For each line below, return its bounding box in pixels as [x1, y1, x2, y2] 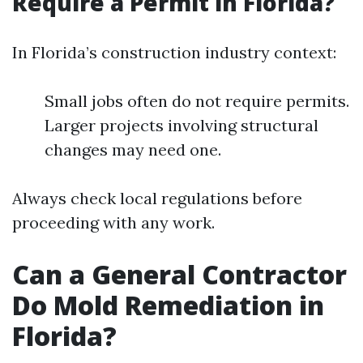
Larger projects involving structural [45, 115, 318, 135]
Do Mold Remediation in [12, 288, 324, 322]
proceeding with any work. [12, 212, 215, 233]
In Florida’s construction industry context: [12, 42, 336, 62]
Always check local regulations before [12, 188, 302, 208]
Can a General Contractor [12, 257, 347, 292]
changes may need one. [45, 139, 221, 160]
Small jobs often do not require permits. [45, 91, 349, 111]
